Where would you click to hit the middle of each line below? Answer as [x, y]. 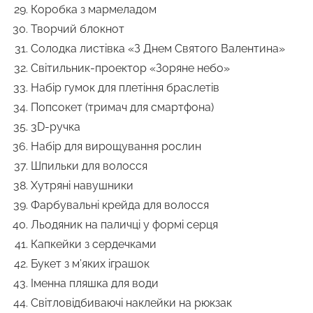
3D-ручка [56, 127]
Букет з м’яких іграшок [90, 264]
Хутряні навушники [82, 186]
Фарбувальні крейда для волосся [120, 205]
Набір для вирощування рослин [116, 147]
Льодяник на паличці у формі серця [124, 225]
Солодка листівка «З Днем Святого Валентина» [158, 49]
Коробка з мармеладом [94, 10]
